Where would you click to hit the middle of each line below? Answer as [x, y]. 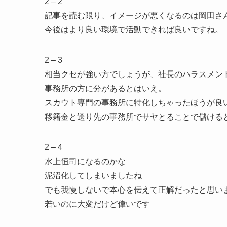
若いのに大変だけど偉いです [97, 204]
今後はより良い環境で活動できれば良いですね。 [134, 29]
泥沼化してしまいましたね [93, 175]
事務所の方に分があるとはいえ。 [105, 88]
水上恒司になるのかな [85, 161]
